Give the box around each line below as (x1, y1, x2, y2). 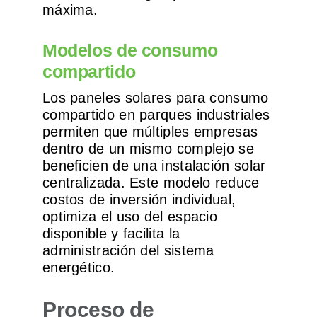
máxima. (42, 2, 98, 18)
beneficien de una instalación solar (42, 158, 266, 174)
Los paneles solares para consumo (42, 90, 269, 106)
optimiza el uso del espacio (42, 209, 218, 225)
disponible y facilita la (42, 226, 180, 242)
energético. (42, 260, 115, 276)
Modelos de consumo (42, 40, 218, 61)
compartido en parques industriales (42, 107, 270, 123)
